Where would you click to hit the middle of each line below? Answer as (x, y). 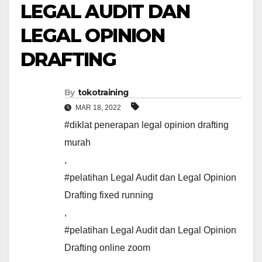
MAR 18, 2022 (98, 108)
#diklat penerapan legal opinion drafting (146, 125)
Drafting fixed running (109, 195)
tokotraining (103, 93)
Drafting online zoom (107, 248)
